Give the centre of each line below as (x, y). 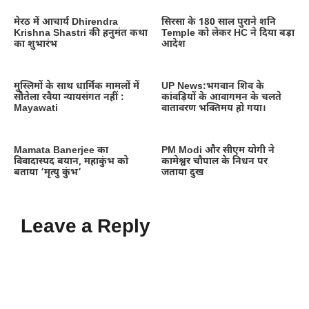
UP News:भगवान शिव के (213, 86)
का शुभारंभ (36, 44)
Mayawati (36, 108)
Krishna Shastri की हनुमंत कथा (81, 33)
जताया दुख (183, 172)
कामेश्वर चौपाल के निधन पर (215, 161)
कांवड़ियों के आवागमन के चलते (221, 97)
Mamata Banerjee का (61, 150)
